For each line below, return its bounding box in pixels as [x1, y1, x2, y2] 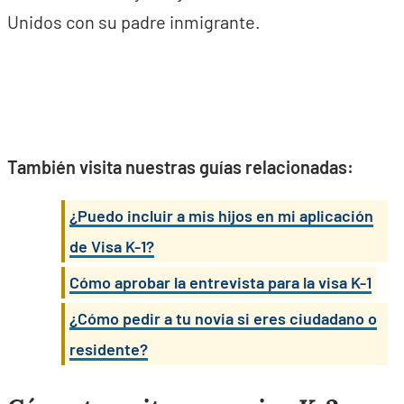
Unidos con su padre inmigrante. [7, 11, 261, 32]
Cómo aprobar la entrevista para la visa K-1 [69, 272, 372, 292]
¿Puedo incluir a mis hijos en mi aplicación [69, 206, 373, 225]
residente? [69, 339, 148, 359]
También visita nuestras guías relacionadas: [7, 156, 353, 178]
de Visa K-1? [69, 236, 154, 256]
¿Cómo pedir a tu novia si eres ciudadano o [69, 308, 377, 328]
